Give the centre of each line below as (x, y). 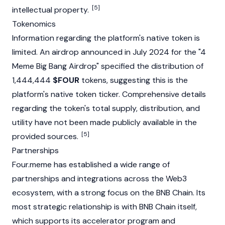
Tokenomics (34, 24)
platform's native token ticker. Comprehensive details (109, 94)
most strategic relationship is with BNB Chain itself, (104, 207)
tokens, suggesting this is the (134, 80)
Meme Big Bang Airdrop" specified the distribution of (108, 66)
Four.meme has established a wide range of (91, 164)
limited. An (32, 52)
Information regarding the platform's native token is (106, 38)
